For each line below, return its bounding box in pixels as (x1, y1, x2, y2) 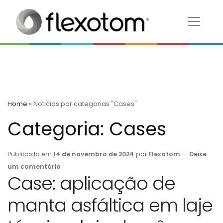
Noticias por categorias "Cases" (33, 99, 137, 108)
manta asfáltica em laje (7, 192, 213, 218)
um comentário (7, 162, 61, 171)
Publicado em (7, 149, 53, 158)
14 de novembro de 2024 (53, 149, 134, 158)
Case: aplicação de (7, 170, 175, 196)
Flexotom (148, 149, 180, 158)
